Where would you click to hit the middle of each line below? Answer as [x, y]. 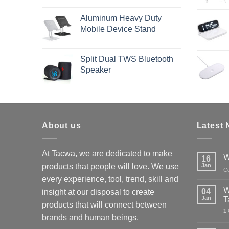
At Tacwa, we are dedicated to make [107, 153]
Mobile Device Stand [118, 28]
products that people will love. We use [110, 166]
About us [62, 125]
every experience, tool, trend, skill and [110, 179]
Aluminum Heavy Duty [121, 18]
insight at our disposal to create [98, 191]
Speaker [96, 69]
